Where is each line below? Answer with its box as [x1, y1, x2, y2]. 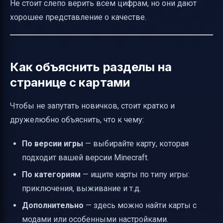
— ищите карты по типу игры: [81, 169, 190, 179]
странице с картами [10, 75, 130, 90]
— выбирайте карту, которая [83, 138, 189, 148]
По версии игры [22, 138, 83, 148]
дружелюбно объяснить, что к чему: [10, 114, 144, 124]
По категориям [22, 169, 81, 179]
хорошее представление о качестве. [10, 12, 146, 22]
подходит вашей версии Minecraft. [22, 152, 149, 162]
